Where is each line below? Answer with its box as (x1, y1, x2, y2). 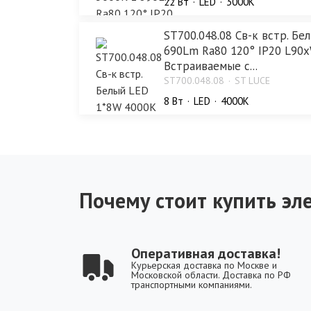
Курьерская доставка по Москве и (131, 259, 277, 272)
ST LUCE (235, 74, 270, 87)
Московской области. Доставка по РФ (131, 269, 291, 282)
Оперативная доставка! (131, 244, 280, 263)
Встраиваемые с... (164, 58, 258, 74)
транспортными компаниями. (131, 278, 252, 292)
